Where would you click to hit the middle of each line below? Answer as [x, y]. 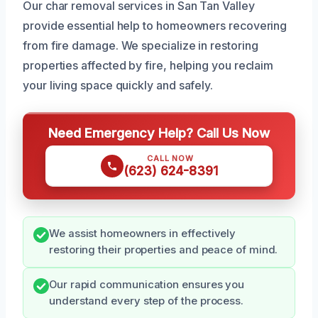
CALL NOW [170, 159]
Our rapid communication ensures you [147, 285]
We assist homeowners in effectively [143, 234]
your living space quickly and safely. [118, 86]
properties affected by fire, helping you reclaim [148, 66]
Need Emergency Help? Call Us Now [159, 133]
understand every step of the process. [147, 301]
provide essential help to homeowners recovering [155, 26]
